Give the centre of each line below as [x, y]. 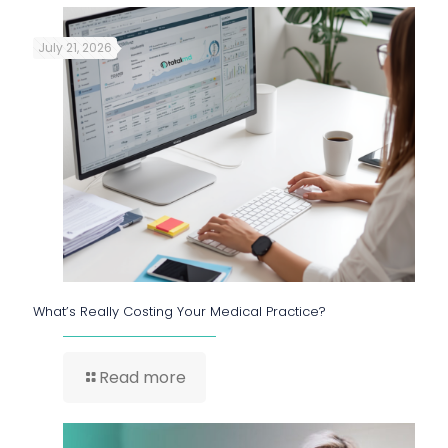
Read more [142, 377]
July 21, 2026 [75, 47]
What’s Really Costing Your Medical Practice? [179, 311]
